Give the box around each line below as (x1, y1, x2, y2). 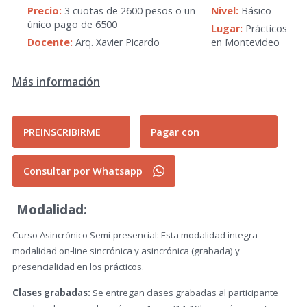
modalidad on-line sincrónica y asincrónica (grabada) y (12, 245, 240, 257)
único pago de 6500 (27, 18, 117, 31)
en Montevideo (210, 36, 280, 49)
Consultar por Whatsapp (23, 164, 143, 177)
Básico (238, 4, 271, 17)
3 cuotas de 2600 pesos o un (62, 4, 195, 17)
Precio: (27, 4, 62, 17)
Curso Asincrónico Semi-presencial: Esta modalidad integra (12, 229, 258, 241)
